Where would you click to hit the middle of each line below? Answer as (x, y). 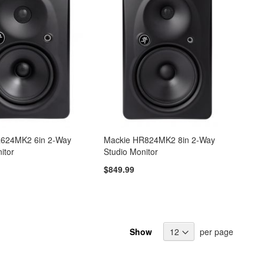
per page (217, 231)
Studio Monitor (131, 152)
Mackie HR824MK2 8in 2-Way (160, 140)
